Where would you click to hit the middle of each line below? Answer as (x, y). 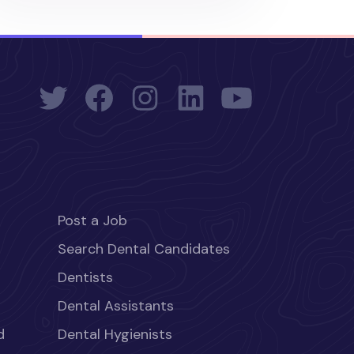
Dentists (85, 278)
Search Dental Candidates (144, 249)
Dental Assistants (116, 306)
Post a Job (92, 221)
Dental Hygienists (115, 335)
